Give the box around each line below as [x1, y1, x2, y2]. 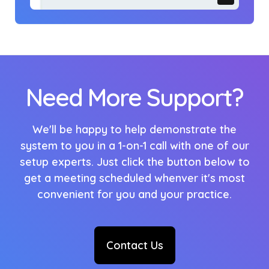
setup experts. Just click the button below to [19, 154, 250, 169]
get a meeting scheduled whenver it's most [24, 171, 245, 185]
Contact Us [106, 238, 163, 252]
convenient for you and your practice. [37, 187, 232, 201]
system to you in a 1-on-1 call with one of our [20, 138, 249, 153]
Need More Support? [26, 82, 243, 112]
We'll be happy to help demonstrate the [32, 122, 237, 136]
